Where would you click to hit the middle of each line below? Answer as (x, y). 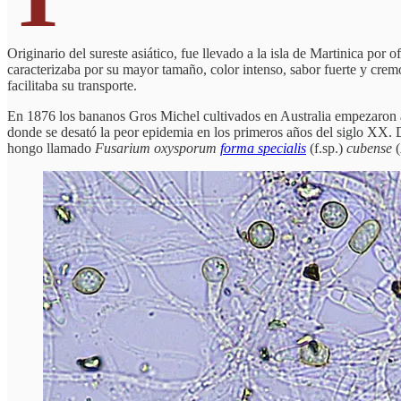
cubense (369, 148)
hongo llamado (51, 148)
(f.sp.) (326, 148)
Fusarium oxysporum (156, 148)
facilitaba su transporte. (72, 85)
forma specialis (263, 148)
